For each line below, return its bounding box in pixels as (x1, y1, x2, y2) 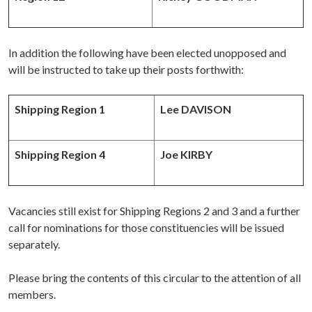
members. (8, 288, 56, 302)
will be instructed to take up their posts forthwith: (8, 63, 244, 77)
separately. (8, 237, 60, 251)
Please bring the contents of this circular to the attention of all (8, 271, 301, 285)
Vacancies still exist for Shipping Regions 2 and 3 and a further (8, 204, 300, 218)
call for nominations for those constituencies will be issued (8, 221, 284, 235)
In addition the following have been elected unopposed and (8, 46, 286, 60)
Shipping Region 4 (15, 148, 105, 162)
